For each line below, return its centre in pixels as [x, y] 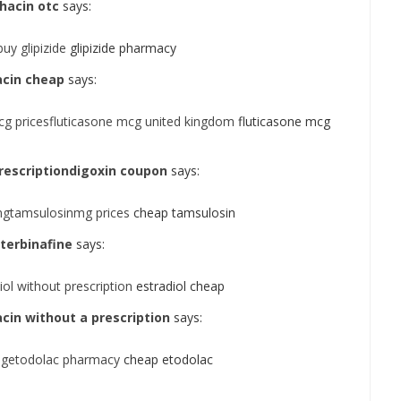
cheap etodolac [166, 360]
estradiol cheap [179, 286]
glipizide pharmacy [121, 48]
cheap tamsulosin [183, 213]
